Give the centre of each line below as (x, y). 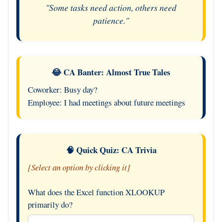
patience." (111, 20)
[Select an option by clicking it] (79, 167)
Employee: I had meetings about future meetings (106, 102)
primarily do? (50, 205)
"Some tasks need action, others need (111, 7)
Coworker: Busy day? (62, 89)
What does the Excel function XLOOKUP (96, 192)
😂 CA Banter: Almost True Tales (111, 72)
